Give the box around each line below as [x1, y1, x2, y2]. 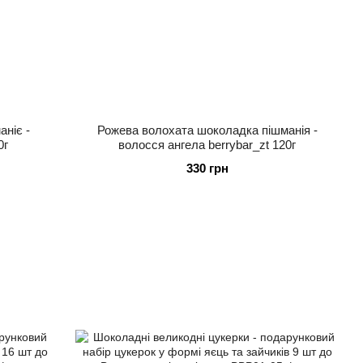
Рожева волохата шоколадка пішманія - [96, 122, 318, 137]
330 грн [186, 160, 228, 175]
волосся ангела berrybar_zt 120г [118, 137, 297, 152]
